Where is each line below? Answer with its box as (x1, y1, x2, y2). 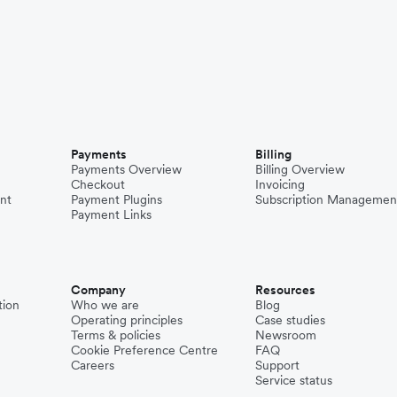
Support (255, 356, 300, 373)
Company (71, 281, 126, 298)
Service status (255, 371, 332, 388)
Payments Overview (71, 160, 182, 177)
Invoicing (255, 175, 305, 192)
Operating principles (71, 311, 183, 328)
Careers (71, 356, 114, 373)
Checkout (71, 175, 125, 192)
